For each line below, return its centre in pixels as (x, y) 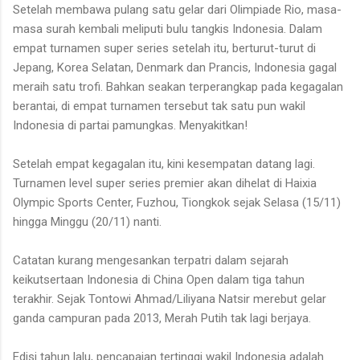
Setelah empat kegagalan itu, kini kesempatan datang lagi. (164, 164)
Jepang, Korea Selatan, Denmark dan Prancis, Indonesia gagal (175, 67)
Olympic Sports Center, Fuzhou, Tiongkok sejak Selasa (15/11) (177, 202)
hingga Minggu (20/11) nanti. (87, 221)
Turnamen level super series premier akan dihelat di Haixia (165, 183)
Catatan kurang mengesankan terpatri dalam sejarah (151, 260)
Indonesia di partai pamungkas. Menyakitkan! (130, 125)
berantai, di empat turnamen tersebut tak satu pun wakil (159, 106)
